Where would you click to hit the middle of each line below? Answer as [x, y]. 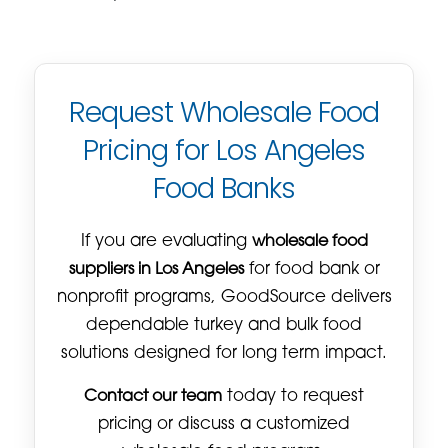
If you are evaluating [166, 241]
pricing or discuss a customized [224, 424]
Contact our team [153, 396]
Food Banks [224, 188]
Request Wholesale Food [224, 112]
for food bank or [311, 269]
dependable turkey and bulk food [224, 325]
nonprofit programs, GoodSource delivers [224, 297]
